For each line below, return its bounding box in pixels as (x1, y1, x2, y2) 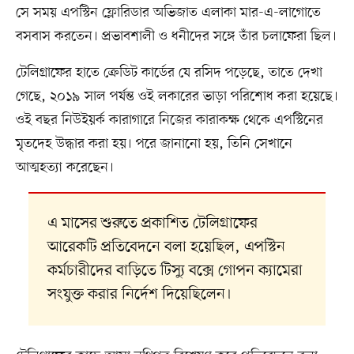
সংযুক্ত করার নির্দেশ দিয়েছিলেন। (47, 284, 232, 306)
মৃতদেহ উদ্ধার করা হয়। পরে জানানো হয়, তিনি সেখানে (15, 134, 292, 153)
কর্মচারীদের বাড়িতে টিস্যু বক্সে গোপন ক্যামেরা (47, 261, 303, 282)
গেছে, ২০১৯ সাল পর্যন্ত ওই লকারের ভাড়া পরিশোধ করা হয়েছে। (15, 86, 338, 106)
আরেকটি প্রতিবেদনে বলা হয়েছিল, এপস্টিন (47, 237, 285, 258)
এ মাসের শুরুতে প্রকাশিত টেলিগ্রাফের (47, 213, 258, 235)
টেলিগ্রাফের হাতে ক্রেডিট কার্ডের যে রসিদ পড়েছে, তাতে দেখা (15, 62, 322, 82)
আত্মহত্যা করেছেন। (15, 157, 114, 177)
